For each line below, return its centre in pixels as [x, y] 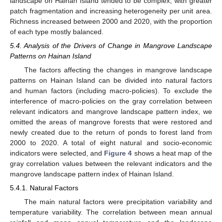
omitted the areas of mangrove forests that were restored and [111, 122]
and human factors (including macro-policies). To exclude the [111, 91]
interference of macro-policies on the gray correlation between [111, 101]
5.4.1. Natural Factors [44, 188]
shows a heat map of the [172, 153]
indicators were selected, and [57, 153]
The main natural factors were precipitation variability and [118, 201]
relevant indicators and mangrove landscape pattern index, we [111, 112]
